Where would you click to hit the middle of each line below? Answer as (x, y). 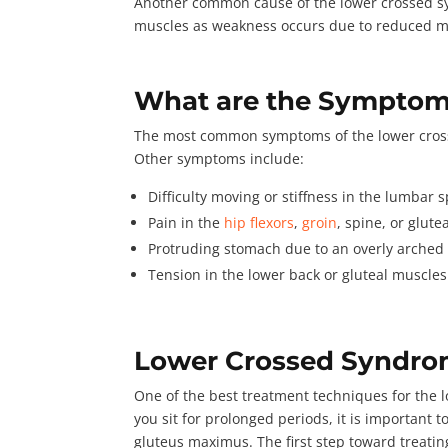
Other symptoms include (217, 158)
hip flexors (259, 222)
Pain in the (186, 222)
